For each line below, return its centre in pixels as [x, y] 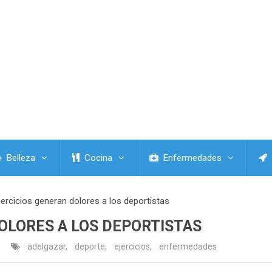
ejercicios [132, 247]
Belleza [20, 158]
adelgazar [46, 247]
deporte [90, 247]
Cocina [97, 158]
